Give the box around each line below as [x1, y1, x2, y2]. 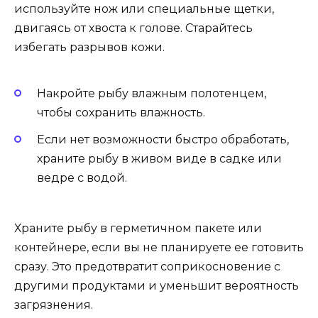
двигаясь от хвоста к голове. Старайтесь [14, 21, 253, 35]
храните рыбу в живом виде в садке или [37, 152, 282, 166]
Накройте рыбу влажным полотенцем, [37, 87, 266, 101]
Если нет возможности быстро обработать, [37, 133, 289, 147]
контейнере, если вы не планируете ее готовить [14, 240, 304, 254]
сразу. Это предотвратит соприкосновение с [14, 259, 280, 273]
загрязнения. [14, 297, 93, 312]
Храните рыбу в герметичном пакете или [14, 221, 262, 235]
